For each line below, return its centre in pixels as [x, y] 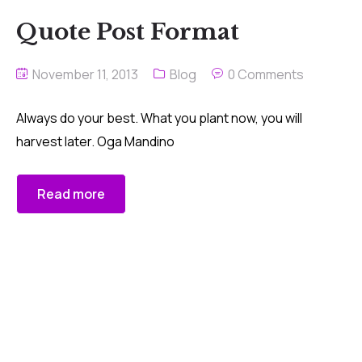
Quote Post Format [128, 32]
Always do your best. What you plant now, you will [159, 118]
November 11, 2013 [84, 74]
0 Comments [266, 74]
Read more [71, 194]
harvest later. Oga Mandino [95, 141]
